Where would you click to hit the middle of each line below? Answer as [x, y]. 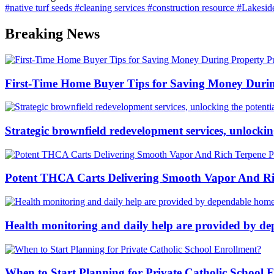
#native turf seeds [40, 8]
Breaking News [52, 33]
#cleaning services [111, 8]
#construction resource [192, 8]
